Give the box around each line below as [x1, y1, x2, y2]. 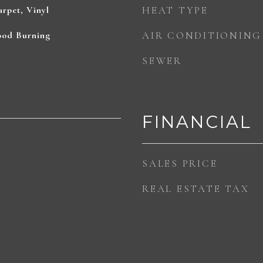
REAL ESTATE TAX [142, 183, 249, 195]
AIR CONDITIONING [142, 29, 262, 42]
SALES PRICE [142, 157, 218, 170]
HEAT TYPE [142, 4, 208, 16]
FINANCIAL [142, 112, 252, 132]
